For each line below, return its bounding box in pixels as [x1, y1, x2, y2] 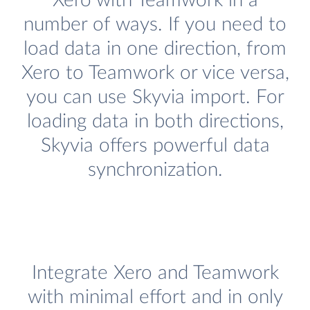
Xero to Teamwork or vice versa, [21, 63, 289, 84]
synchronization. [87, 160, 223, 181]
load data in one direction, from [24, 39, 286, 60]
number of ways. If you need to [24, 15, 286, 35]
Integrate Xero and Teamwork [31, 263, 279, 284]
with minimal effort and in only [27, 287, 283, 308]
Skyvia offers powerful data [40, 136, 270, 156]
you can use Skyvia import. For [26, 87, 284, 108]
